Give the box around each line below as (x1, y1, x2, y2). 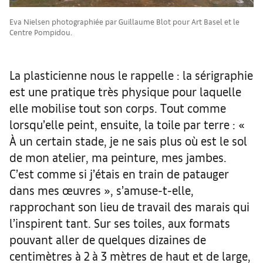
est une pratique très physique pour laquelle (9, 83, 241, 99)
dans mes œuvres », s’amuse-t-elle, (9, 182, 194, 197)
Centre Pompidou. (9, 26, 72, 37)
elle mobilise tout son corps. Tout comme (9, 100, 226, 115)
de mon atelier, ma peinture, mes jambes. (9, 149, 227, 164)
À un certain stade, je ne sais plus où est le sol (9, 133, 247, 148)
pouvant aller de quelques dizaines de (9, 231, 206, 247)
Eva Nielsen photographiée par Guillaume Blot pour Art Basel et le (9, 16, 240, 26)
